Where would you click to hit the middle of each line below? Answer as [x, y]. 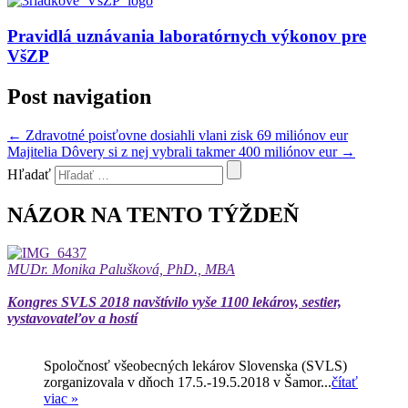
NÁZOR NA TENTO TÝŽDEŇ [153, 214]
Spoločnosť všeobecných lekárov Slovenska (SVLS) [195, 366]
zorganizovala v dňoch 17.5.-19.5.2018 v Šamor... [188, 382]
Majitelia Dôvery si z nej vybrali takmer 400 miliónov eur [174, 151]
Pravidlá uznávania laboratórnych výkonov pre [187, 36]
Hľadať [29, 174]
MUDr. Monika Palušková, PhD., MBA [121, 270]
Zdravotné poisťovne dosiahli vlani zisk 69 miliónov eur [185, 135]
